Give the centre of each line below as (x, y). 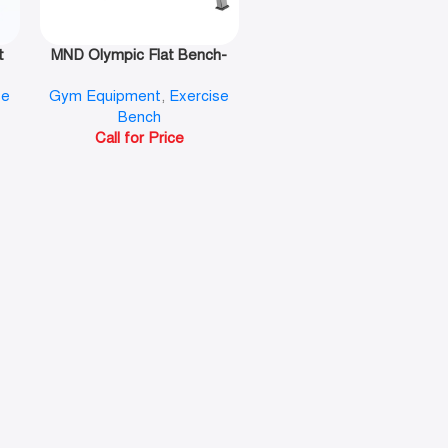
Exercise (199, 96)
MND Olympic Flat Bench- (139, 55)
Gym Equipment (105, 96)
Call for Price (139, 138)
